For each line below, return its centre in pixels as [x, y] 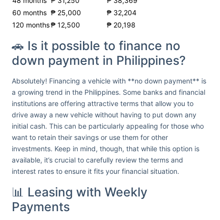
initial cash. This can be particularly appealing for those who [108, 126]
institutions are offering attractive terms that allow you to [103, 103]
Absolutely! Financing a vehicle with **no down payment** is [109, 81]
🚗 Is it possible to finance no [96, 46]
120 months [31, 25]
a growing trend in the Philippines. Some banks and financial [109, 92]
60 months [29, 13]
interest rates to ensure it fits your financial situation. [96, 171]
